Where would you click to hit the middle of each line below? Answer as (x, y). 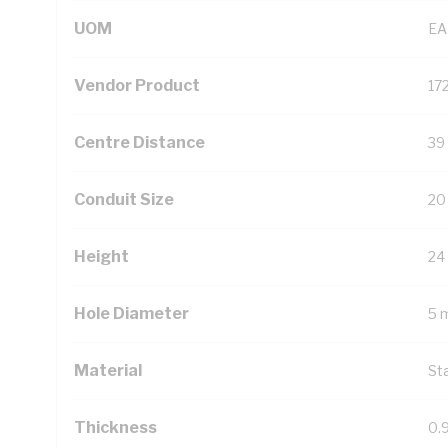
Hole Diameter (131, 313)
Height (101, 256)
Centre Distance (139, 142)
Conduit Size (124, 199)
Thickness (115, 427)
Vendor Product (137, 85)
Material (108, 370)
